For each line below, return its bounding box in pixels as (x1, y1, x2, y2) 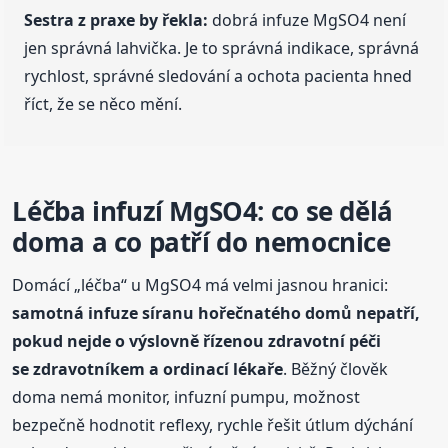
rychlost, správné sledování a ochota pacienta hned (24, 64, 413, 87)
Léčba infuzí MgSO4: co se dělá (12, 192, 393, 229)
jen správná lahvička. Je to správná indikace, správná (24, 36, 420, 59)
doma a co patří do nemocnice (12, 223, 391, 260)
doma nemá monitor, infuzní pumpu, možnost (12, 385, 361, 408)
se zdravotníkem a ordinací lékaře (12, 357, 284, 380)
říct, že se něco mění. (24, 92, 183, 115)
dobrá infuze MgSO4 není (208, 8, 407, 31)
